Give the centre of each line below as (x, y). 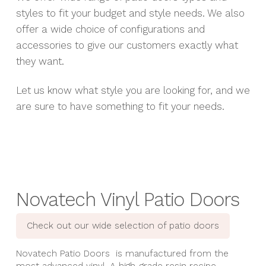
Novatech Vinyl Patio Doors (130, 200)
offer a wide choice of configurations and (110, 29)
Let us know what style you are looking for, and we (133, 91)
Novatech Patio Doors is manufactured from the (122, 254)
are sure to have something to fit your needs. (121, 107)
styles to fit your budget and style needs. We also (130, 13)
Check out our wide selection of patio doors (123, 225)
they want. (41, 61)
